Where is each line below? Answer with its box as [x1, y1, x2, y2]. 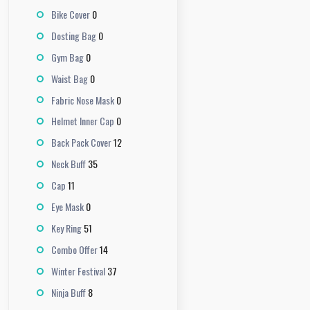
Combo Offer [51, 242, 98, 257]
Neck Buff [51, 156, 86, 172]
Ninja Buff [51, 285, 86, 300]
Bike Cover [51, 6, 90, 21]
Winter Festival [51, 264, 105, 279]
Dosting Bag [51, 28, 96, 43]
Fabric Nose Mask [51, 92, 114, 107]
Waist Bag [51, 71, 88, 86]
